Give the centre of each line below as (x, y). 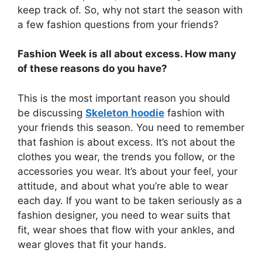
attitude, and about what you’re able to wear (123, 186)
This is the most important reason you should (124, 98)
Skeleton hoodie (125, 113)
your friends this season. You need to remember (131, 127)
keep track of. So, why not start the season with (130, 10)
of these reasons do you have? (92, 68)
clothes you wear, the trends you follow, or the (126, 156)
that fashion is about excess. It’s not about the (126, 142)
